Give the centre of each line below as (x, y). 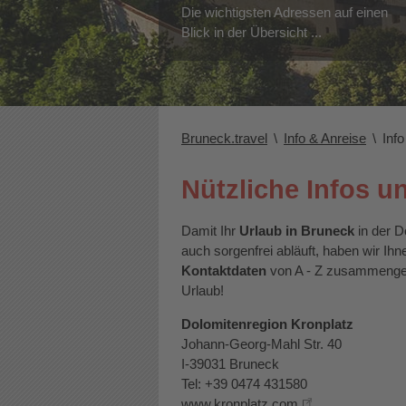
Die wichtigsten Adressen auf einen (285, 12)
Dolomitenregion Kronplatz (267, 324)
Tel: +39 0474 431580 (244, 384)
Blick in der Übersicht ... (251, 32)
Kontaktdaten (224, 271)
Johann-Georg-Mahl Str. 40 (261, 344)
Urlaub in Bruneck (297, 231)
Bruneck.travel (224, 138)
